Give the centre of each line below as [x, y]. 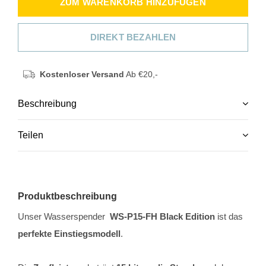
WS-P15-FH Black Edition [162, 216]
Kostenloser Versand [82, 74]
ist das [229, 216]
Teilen [31, 135]
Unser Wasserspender [64, 216]
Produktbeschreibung [67, 196]
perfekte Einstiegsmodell [69, 234]
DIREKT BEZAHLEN [133, 37]
